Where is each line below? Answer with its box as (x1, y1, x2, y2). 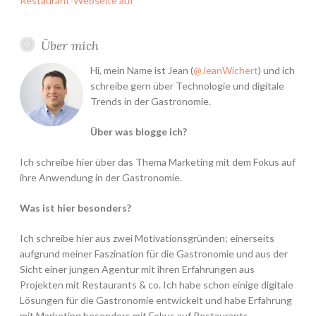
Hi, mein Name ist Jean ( (90, 64, 193, 77)
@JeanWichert (193, 64, 258, 77)
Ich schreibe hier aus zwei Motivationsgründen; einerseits (20, 232, 274, 245)
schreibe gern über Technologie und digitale (90, 80, 284, 92)
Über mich (40, 37, 99, 54)
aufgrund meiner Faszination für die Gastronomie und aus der (20, 248, 288, 260)
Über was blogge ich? (90, 126, 187, 138)
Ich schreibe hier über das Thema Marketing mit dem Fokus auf (20, 156, 296, 169)
